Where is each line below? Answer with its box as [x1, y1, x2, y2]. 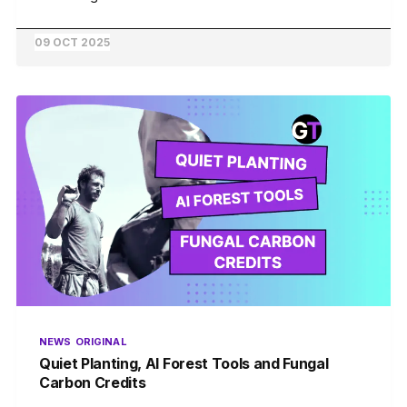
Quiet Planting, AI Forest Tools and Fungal [38, 354, 329, 373]
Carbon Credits [38, 373, 146, 392]
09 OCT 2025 [34, 35, 110, 50]
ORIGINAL [75, 335, 127, 349]
